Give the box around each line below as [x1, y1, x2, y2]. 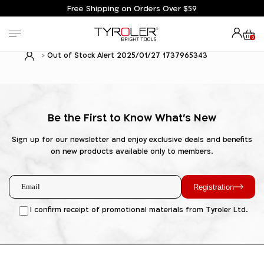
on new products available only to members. [51, 146, 213, 157]
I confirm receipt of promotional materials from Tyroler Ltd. [29, 204, 248, 215]
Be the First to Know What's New [48, 110, 216, 125]
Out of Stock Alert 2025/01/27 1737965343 [47, 50, 207, 60]
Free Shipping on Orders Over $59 [67, 3, 197, 14]
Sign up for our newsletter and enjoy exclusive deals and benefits [12, 134, 252, 145]
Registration [193, 182, 234, 192]
